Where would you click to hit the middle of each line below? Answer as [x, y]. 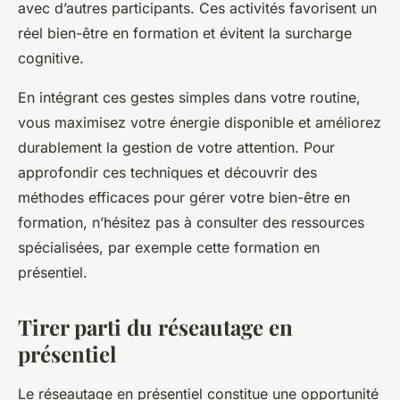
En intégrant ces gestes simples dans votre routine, [189, 97]
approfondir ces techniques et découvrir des [167, 172]
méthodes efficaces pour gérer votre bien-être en [184, 197]
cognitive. [51, 58]
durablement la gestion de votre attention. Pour [176, 147]
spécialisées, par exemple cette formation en [169, 247]
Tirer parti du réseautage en [155, 326]
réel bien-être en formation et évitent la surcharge [185, 33]
